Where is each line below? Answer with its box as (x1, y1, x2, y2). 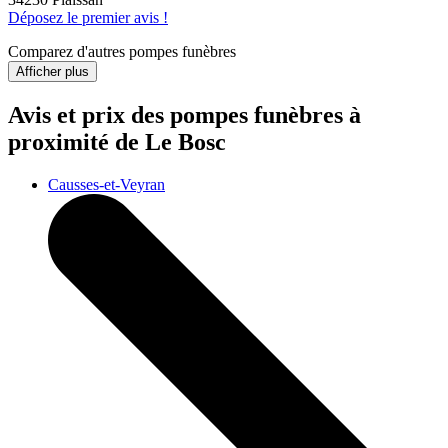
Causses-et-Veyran (48, 175, 165, 193)
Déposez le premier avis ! (8, 9, 168, 27)
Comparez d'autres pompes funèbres (8, 43, 236, 61)
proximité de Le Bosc (8, 129, 226, 156)
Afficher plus (16, 64, 89, 80)
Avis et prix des (8, 102, 170, 129)
